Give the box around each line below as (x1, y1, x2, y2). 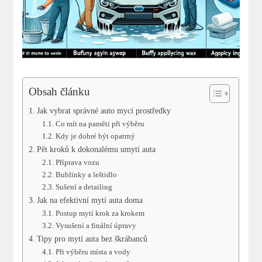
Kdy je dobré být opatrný (55, 132, 135, 141)
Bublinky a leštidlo (55, 170, 117, 180)
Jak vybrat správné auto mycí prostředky (37, 106, 171, 116)
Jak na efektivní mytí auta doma (37, 195, 143, 205)
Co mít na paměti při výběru (55, 119, 144, 129)
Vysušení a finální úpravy (55, 221, 136, 230)
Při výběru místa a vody (55, 247, 130, 257)
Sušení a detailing (55, 182, 112, 192)
